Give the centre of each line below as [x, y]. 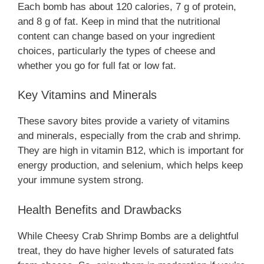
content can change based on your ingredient [116, 36]
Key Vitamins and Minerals [87, 95]
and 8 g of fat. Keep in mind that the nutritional [119, 21]
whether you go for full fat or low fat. [97, 65]
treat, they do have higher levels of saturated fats [126, 250]
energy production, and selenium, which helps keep [130, 166]
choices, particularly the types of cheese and [116, 51]
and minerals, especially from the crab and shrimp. [129, 136]
